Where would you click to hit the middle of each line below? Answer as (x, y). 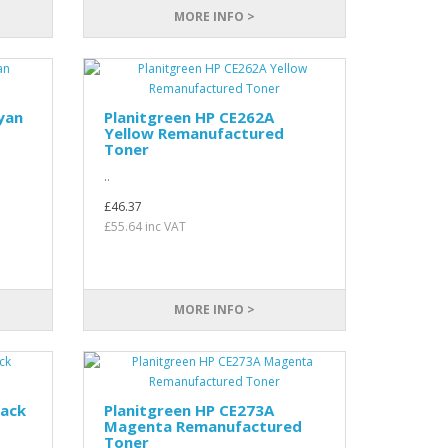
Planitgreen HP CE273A (189, 410)
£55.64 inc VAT (145, 226)
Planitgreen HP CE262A (189, 117)
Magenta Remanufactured (203, 426)
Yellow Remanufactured (194, 133)
